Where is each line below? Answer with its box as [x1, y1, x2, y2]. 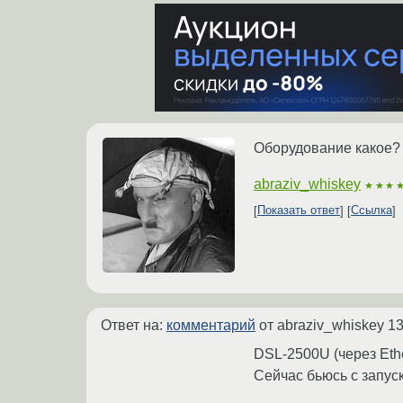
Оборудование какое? [254, 139, 400, 156]
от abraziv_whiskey [255, 317, 388, 333]
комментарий [166, 317, 255, 333]
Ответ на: [101, 317, 166, 333]
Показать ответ [257, 203, 340, 218]
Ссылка [351, 203, 392, 218]
